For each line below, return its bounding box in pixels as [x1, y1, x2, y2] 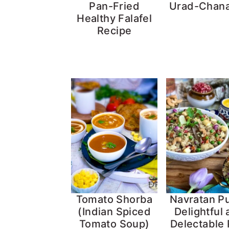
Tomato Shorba [76, 193, 153, 206]
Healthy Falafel [77, 12, 152, 25]
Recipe [97, 24, 132, 37]
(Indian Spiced [78, 205, 151, 218]
